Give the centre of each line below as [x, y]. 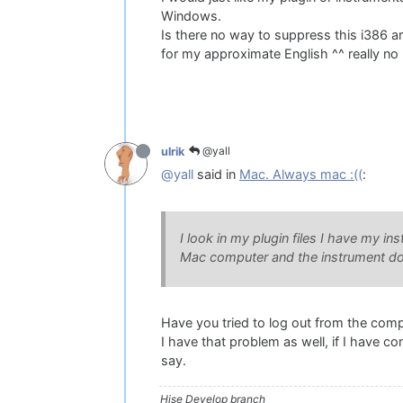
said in [216, 175]
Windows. [191, 17]
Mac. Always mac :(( [301, 175]
